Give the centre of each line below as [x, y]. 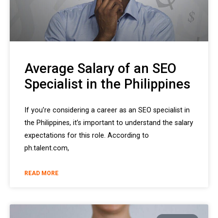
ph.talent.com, [47, 148]
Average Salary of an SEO [100, 69]
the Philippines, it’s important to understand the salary [109, 123]
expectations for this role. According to [87, 136]
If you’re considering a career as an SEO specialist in [107, 110]
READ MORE [41, 173]
